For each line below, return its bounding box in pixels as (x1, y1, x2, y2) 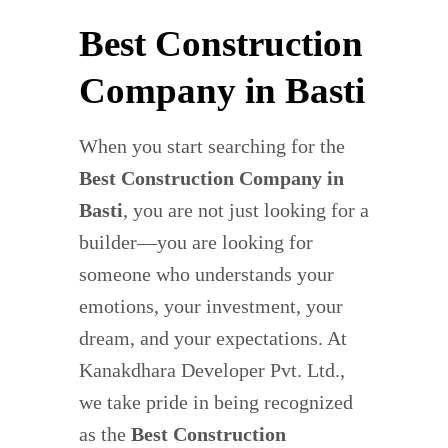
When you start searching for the (79, 135, 345, 158)
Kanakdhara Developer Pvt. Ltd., (79, 359, 345, 382)
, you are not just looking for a (123, 199, 369, 222)
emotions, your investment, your (79, 295, 343, 318)
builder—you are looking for (79, 231, 313, 254)
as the (79, 423, 131, 446)
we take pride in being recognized (79, 391, 353, 414)
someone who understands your (79, 263, 334, 286)
